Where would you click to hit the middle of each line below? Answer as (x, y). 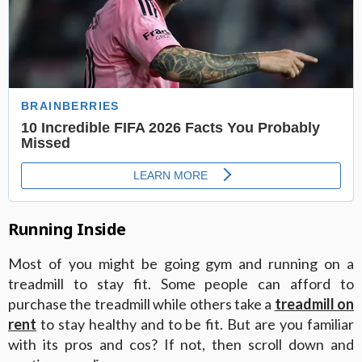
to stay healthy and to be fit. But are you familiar (195, 324)
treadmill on (314, 303)
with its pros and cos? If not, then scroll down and (181, 344)
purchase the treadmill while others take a (141, 303)
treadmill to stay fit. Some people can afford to (181, 283)
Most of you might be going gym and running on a (181, 263)
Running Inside (67, 229)
